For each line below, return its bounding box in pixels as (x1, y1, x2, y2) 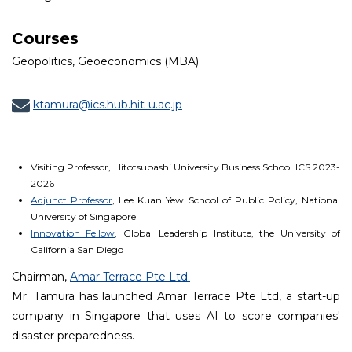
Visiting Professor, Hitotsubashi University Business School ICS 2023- (31, 161, 340, 173)
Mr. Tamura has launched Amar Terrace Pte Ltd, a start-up (12, 289, 340, 303)
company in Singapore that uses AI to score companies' (12, 309, 340, 323)
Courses (12, 29, 79, 48)
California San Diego (31, 244, 123, 255)
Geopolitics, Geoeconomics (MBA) (12, 54, 199, 68)
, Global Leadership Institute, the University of (115, 227, 341, 239)
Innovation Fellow (31, 227, 115, 239)
